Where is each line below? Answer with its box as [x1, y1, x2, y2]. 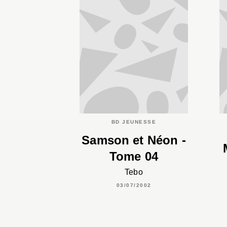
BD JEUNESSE [111, 119, 157, 125]
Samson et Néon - [82, 133, 186, 147]
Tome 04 [109, 149, 159, 164]
